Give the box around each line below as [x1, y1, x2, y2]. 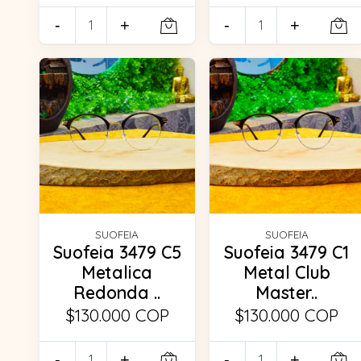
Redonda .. [73, 281, 161, 303]
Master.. [255, 281, 318, 303]
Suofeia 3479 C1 [224, 241, 350, 263]
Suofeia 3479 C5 [52, 241, 181, 263]
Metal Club [243, 261, 330, 283]
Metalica [81, 261, 153, 283]
